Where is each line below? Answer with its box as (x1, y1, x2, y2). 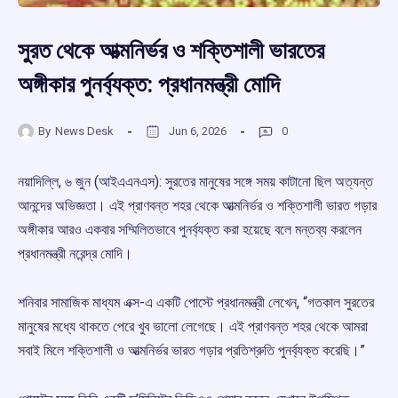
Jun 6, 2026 (169, 123, 227, 138)
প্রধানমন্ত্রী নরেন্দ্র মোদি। (18, 245, 132, 263)
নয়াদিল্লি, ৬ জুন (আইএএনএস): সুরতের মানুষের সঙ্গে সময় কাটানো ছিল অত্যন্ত (18, 173, 373, 191)
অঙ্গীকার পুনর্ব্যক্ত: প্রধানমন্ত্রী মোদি (18, 71, 280, 99)
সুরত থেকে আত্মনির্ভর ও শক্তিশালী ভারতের (18, 37, 324, 65)
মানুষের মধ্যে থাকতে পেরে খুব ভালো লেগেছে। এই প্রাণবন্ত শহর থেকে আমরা (18, 318, 368, 336)
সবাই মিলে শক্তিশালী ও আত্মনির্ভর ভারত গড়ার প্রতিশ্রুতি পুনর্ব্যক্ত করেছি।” (18, 342, 365, 360)
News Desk (55, 123, 114, 138)
